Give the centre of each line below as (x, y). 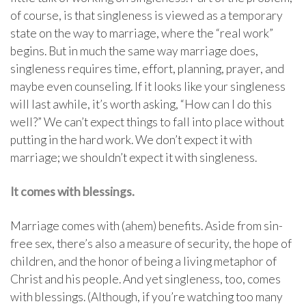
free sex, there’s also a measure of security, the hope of (151, 244)
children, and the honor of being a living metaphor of (143, 262)
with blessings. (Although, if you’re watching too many (147, 297)
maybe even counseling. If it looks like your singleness (148, 87)
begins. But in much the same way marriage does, (134, 51)
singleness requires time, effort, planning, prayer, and (147, 69)
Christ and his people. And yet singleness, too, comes (145, 279)
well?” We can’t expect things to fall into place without (147, 122)
